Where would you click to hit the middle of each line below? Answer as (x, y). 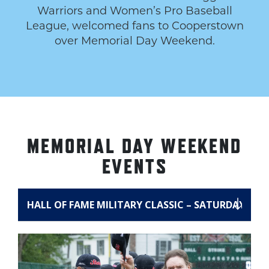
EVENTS (134, 166)
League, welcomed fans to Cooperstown (134, 26)
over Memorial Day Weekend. (134, 41)
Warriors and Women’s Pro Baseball (134, 11)
